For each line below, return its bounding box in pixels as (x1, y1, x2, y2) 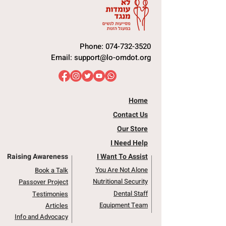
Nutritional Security (93, 176, 148, 186)
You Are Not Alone (95, 164, 148, 175)
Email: (51, 51, 74, 63)
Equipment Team (99, 200, 148, 210)
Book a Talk (35, 165, 68, 175)
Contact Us (113, 109, 148, 120)
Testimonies (32, 189, 68, 199)
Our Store (117, 123, 148, 134)
